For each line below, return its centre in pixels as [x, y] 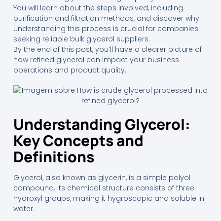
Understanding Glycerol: [102, 124]
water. [24, 208]
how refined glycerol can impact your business [96, 59]
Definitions [54, 156]
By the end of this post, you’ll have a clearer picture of [107, 49]
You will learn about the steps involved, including [98, 8]
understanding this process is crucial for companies [106, 28]
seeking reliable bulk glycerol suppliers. [81, 39]
